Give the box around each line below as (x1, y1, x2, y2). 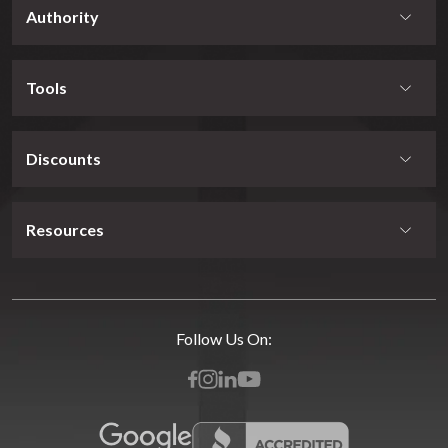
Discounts (26, 149, 101, 169)
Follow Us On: (176, 329, 272, 349)
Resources (26, 220, 104, 240)
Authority (26, 7, 99, 27)
